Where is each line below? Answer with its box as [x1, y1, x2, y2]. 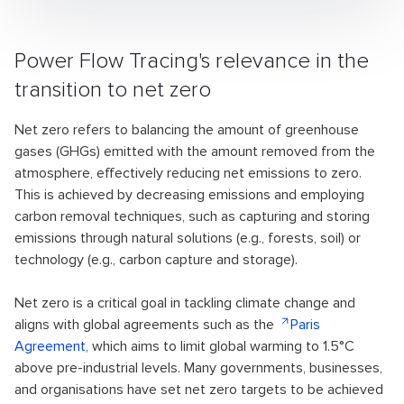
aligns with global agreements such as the [14, 316, 278, 334]
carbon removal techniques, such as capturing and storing [14, 207, 370, 225]
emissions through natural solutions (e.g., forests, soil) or [14, 229, 361, 247]
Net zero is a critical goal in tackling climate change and [14, 294, 355, 312]
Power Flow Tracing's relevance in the [14, 48, 369, 74]
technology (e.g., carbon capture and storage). [14, 251, 298, 269]
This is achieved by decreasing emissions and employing [14, 186, 364, 204]
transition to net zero [14, 77, 211, 103]
